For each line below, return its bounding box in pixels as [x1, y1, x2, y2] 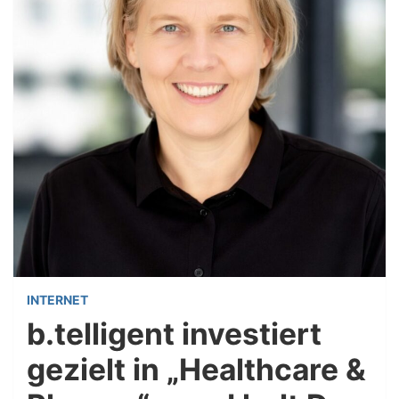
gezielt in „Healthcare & [27, 351, 366, 387]
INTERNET [27, 292, 88, 307]
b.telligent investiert [27, 315, 322, 352]
